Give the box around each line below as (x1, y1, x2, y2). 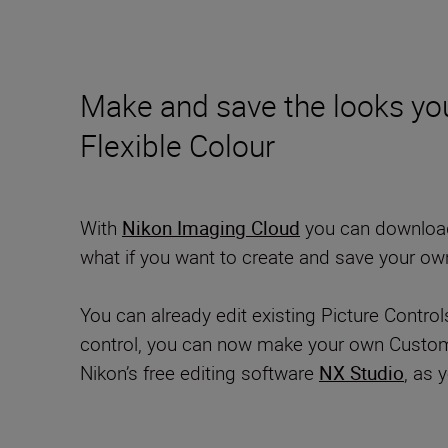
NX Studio (319, 360, 404, 387)
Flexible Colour (80, 125, 275, 167)
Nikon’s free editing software (80, 360, 319, 387)
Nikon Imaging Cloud (122, 215, 300, 242)
